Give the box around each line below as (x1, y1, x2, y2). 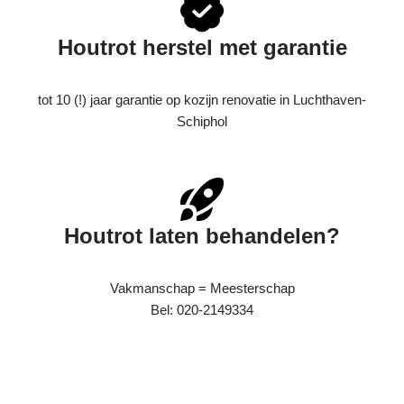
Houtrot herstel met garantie (57, 35, 347, 60)
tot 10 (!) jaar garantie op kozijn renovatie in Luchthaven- (38, 92, 366, 107)
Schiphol (177, 114, 227, 129)
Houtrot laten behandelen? (64, 224, 340, 248)
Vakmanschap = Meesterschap (109, 280, 295, 296)
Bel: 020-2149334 (151, 302, 253, 317)
